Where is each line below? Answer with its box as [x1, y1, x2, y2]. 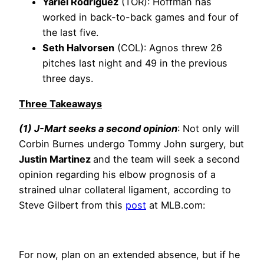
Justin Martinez [19, 153, 93, 165]
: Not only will [177, 122, 239, 134]
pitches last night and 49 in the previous [42, 57, 227, 70]
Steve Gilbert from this [19, 199, 126, 211]
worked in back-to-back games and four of [42, 11, 239, 24]
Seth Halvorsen [42, 42, 114, 54]
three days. [42, 72, 96, 85]
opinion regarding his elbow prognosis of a [19, 168, 216, 180]
